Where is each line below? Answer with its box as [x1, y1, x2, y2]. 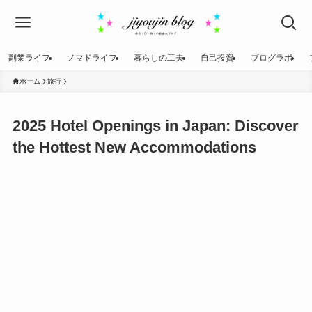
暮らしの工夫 [134, 53, 184, 63]
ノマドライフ [67, 53, 117, 63]
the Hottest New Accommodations [12, 139, 256, 157]
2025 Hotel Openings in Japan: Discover [12, 117, 299, 135]
